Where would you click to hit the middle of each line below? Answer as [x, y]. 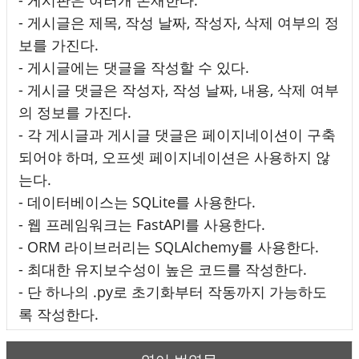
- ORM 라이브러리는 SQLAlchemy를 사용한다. [169, 246]
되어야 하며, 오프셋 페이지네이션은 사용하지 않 [174, 157]
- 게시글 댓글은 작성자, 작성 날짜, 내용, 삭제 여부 [179, 89]
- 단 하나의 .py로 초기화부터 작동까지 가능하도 [173, 291]
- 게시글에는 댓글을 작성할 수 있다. [134, 67]
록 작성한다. [58, 314]
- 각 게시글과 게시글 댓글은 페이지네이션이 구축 [177, 134]
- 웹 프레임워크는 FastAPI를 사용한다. [142, 224]
